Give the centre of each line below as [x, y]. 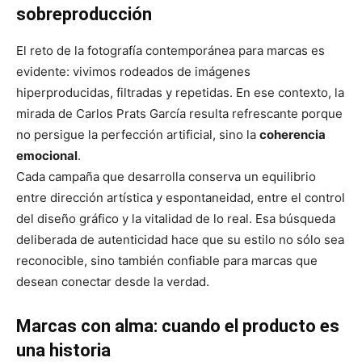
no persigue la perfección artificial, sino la [138, 134]
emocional [47, 155]
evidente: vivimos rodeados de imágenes [133, 71]
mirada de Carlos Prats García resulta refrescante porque [179, 113]
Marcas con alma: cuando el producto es [178, 326]
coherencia [293, 134]
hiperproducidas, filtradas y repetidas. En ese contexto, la [180, 92]
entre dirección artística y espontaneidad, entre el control [181, 197]
